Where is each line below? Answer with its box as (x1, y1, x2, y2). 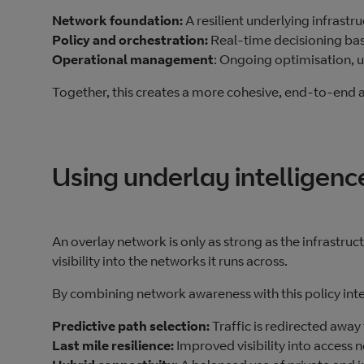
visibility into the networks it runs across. (52, 253, 288, 270)
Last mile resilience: (52, 337, 174, 354)
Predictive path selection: (52, 318, 210, 335)
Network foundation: (52, 12, 183, 29)
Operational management (52, 51, 214, 68)
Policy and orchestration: (52, 32, 208, 49)
